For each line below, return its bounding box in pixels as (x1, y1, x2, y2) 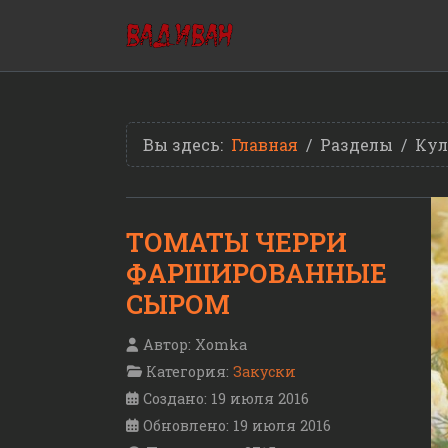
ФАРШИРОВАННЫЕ (126, 256, 387, 290)
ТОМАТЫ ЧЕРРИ (126, 225, 347, 259)
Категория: (142, 362, 233, 382)
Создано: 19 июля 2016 (143, 389, 309, 409)
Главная (231, 134, 298, 155)
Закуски (233, 362, 296, 382)
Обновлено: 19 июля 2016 (143, 416, 331, 436)
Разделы (320, 134, 393, 155)
